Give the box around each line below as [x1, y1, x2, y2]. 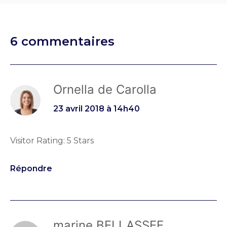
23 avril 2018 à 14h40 [53, 103, 140, 113]
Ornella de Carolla [53, 82, 157, 97]
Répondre [10, 163, 52, 173]
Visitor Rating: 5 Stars [10, 135, 94, 145]
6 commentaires [10, 33, 115, 49]
